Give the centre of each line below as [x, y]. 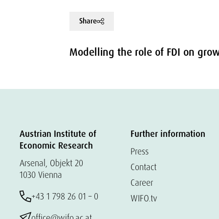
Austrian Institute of [58, 134]
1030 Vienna [41, 175]
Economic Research [56, 146]
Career [142, 183]
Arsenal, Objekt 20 [51, 163]
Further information [168, 134]
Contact [143, 167]
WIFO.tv [144, 198]
